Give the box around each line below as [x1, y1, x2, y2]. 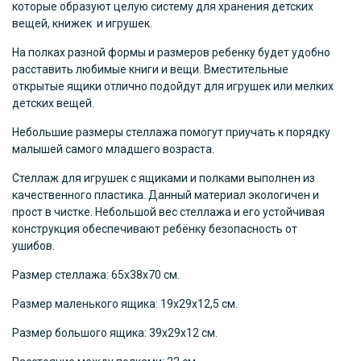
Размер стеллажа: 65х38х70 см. [12, 268, 180, 281]
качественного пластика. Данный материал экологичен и [12, 189, 319, 201]
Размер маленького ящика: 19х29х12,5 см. [12, 297, 238, 310]
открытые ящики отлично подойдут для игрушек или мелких [12, 80, 334, 93]
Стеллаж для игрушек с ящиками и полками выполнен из [12, 172, 315, 185]
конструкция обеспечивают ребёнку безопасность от [12, 222, 297, 235]
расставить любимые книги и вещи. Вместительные [12, 63, 288, 76]
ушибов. [12, 239, 55, 252]
